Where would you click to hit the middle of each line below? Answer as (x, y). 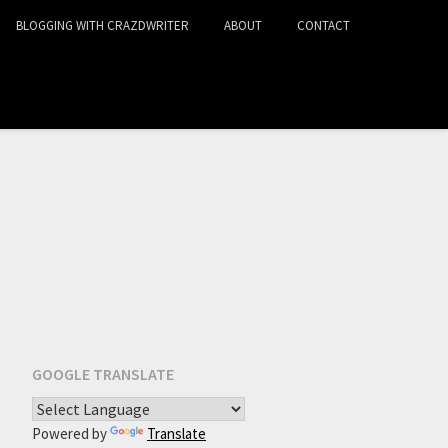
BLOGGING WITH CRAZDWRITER (102, 25)
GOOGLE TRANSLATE (102, 373)
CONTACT (323, 25)
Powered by (70, 433)
